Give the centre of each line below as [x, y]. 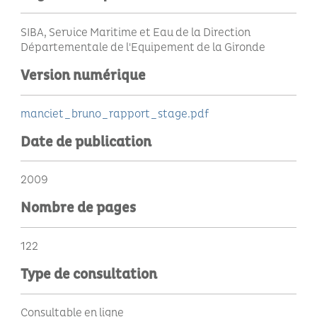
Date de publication [86, 142]
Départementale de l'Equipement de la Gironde [143, 47]
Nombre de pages [78, 208]
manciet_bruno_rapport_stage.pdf [115, 114]
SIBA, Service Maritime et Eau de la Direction [136, 32]
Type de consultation [89, 275]
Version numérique [83, 75]
